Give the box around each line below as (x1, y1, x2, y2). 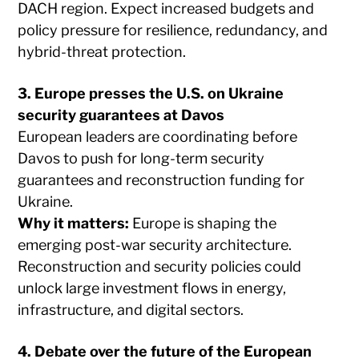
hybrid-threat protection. (18, 42, 187, 60)
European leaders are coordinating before (18, 127, 298, 145)
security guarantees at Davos (18, 106, 225, 123)
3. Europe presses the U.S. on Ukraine (18, 84, 284, 102)
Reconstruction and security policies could (18, 257, 302, 275)
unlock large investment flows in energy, (18, 279, 287, 296)
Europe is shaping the (129, 214, 277, 232)
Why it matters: (18, 214, 130, 232)
